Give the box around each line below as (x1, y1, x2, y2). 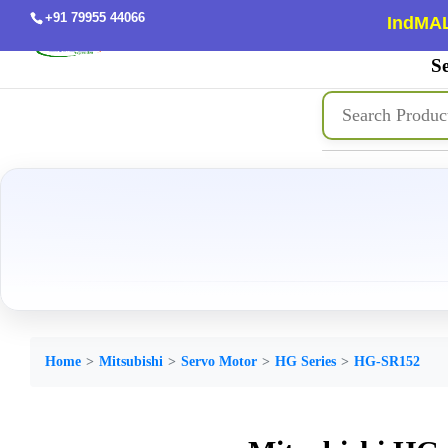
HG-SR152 (354, 354, 420, 369)
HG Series (275, 354, 336, 369)
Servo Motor (181, 354, 257, 369)
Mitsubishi (99, 354, 163, 369)
